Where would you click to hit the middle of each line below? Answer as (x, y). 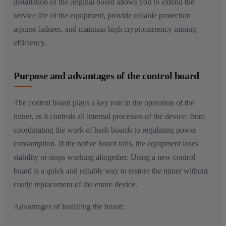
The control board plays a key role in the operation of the (104, 103)
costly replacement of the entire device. (75, 184)
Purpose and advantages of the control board (106, 76)
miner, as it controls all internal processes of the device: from (109, 116)
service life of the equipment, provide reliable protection (102, 15)
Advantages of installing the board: (69, 206)
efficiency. (30, 43)
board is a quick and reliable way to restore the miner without (111, 171)
